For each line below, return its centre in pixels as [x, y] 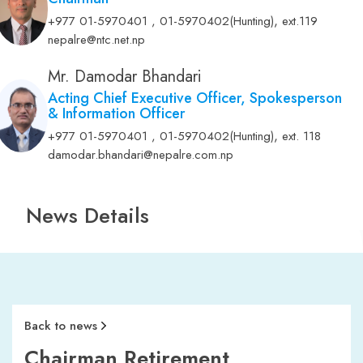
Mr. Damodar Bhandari [125, 77]
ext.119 [300, 21]
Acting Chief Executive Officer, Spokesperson [195, 98]
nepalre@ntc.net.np [97, 40]
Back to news [61, 326]
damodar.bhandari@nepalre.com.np [141, 155]
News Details [88, 216]
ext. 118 [302, 137]
